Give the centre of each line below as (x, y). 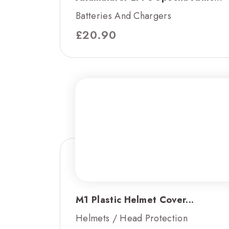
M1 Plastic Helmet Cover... (135, 200)
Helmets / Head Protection (132, 218)
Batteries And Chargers (124, 16)
